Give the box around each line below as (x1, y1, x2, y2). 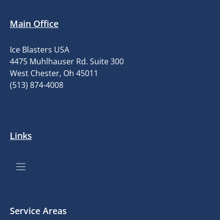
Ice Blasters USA (10, 44, 69, 55)
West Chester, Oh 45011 (10, 67, 98, 79)
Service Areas (10, 204, 67, 217)
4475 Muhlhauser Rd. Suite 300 (10, 55, 124, 67)
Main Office (10, 17, 58, 29)
